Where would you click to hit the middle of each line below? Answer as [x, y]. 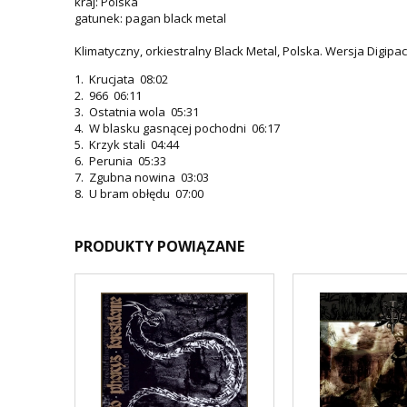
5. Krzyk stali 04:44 [131, 144]
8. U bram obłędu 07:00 [140, 193]
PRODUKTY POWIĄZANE [159, 246]
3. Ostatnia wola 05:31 [141, 111]
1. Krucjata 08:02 [125, 79]
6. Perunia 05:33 [124, 160]
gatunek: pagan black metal [150, 18]
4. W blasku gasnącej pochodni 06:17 [181, 128]
